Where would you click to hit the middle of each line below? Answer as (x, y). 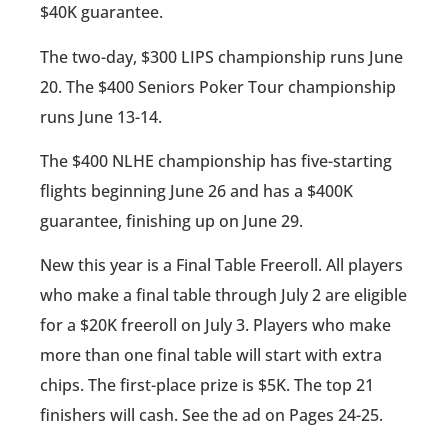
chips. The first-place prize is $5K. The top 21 (207, 385)
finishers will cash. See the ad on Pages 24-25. (211, 415)
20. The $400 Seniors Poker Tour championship (218, 86)
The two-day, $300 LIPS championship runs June (221, 56)
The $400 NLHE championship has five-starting (216, 160)
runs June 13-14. (101, 116)
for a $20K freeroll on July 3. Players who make (215, 325)
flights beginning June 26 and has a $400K (196, 190)
